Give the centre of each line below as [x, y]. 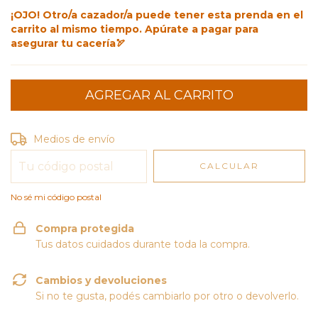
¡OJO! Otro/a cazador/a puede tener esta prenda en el [157, 15]
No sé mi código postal [56, 197]
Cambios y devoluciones [101, 280]
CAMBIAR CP [270, 137]
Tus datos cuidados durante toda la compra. [143, 244]
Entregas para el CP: [61, 138]
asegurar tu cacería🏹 [68, 43]
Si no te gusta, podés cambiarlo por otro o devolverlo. [167, 296]
